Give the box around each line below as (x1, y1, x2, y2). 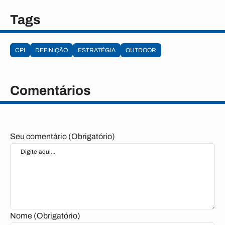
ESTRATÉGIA (78, 47, 116, 54)
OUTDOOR (126, 47, 156, 54)
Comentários (10, 83, 90, 97)
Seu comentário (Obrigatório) (10, 132, 115, 141)
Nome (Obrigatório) (10, 211, 80, 220)
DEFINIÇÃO (35, 47, 68, 54)
